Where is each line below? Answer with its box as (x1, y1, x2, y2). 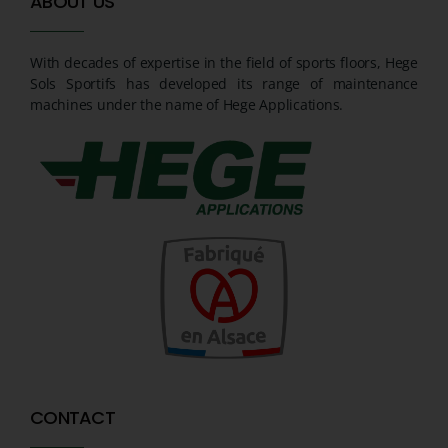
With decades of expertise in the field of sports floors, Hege (30, 53, 418, 73)
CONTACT (30, 404, 115, 430)
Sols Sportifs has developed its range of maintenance (30, 74, 418, 94)
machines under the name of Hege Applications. (30, 95, 344, 115)
